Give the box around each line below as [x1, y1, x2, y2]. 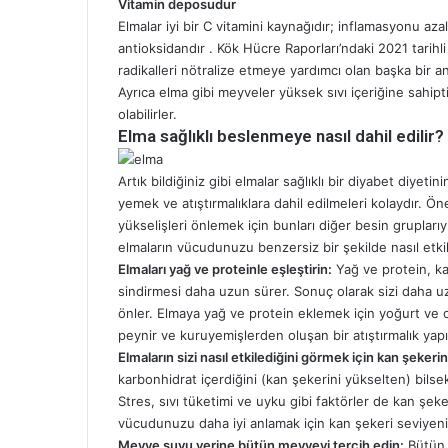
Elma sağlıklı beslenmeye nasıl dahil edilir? [118, 126, 444, 147]
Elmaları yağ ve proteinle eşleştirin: [118, 261, 332, 278]
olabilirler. [118, 106, 177, 123]
